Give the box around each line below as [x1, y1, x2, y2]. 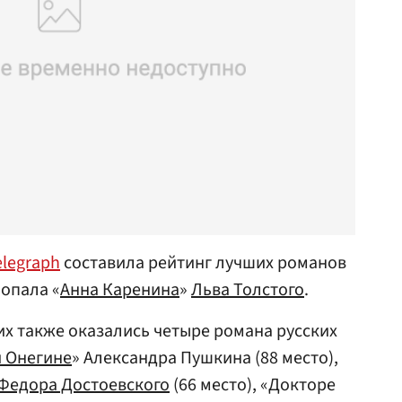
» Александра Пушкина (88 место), [72, 345, 338, 371]
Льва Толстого [191, 277, 304, 302]
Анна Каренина [60, 277, 179, 302]
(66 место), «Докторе [170, 372, 336, 398]
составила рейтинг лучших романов [60, 250, 346, 275]
